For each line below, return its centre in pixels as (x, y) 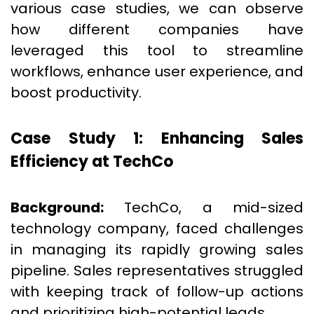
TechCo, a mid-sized (204, 207)
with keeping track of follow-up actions (157, 292)
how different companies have (157, 29)
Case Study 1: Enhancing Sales (157, 138)
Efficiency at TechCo (92, 162)
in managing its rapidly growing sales (157, 250)
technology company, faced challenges (157, 228)
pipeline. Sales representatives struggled (157, 271)
